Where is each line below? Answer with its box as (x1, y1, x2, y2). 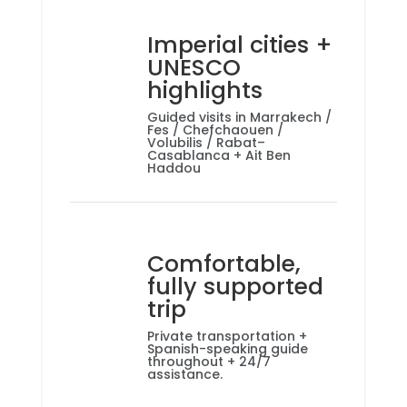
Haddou (146, 159, 201, 177)
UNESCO (146, 52, 241, 84)
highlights (146, 74, 263, 106)
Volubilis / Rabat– (146, 134, 265, 152)
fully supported (146, 271, 323, 303)
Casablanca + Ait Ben (146, 146, 291, 164)
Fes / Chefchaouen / (146, 121, 283, 139)
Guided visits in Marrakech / (146, 108, 332, 126)
